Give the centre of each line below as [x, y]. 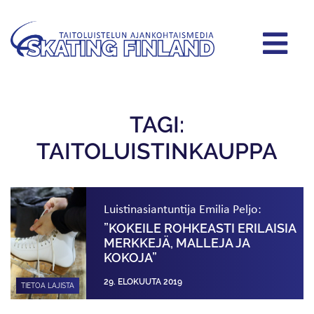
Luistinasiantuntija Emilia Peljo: [183, 208]
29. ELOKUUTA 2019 [143, 281]
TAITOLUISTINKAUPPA [157, 151]
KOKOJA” [131, 258]
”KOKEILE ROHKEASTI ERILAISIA [200, 228]
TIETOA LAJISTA [48, 285]
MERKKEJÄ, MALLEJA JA [177, 243]
